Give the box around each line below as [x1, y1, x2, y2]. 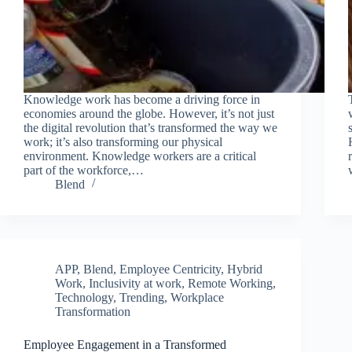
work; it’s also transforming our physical [24, 134, 222, 148]
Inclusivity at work [89, 276, 181, 290]
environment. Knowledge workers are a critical [24, 148, 256, 163]
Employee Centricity [119, 262, 221, 276]
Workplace [170, 290, 224, 304]
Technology [55, 290, 113, 304]
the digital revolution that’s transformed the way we [24, 120, 277, 134]
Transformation [55, 304, 130, 318]
